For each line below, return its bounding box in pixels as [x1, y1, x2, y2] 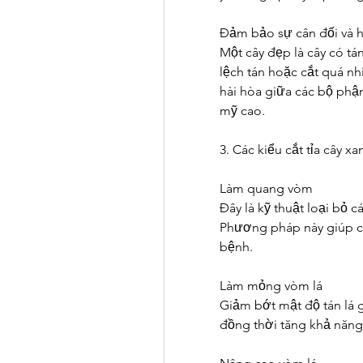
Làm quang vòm [220, 181, 313, 196]
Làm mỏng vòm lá [220, 278, 322, 293]
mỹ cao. [220, 103, 265, 118]
